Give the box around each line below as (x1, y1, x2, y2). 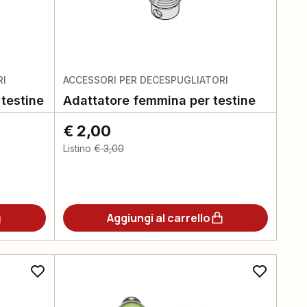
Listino (62, 143, 91, 154)
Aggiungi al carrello (106, 210, 210, 225)
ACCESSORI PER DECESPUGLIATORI (62, 74, 228, 86)
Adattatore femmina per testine (62, 93, 256, 108)
